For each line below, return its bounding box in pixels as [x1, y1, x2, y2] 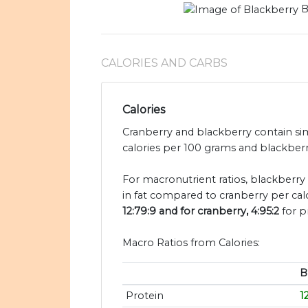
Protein [125, 289, 164, 302]
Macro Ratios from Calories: [122, 236, 260, 250]
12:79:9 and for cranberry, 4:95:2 [122, 205, 279, 218]
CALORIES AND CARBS [101, 56, 228, 70]
